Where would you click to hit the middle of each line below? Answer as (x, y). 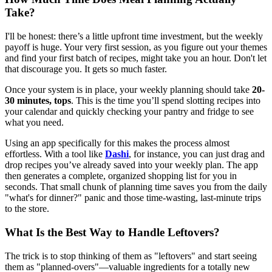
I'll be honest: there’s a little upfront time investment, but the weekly (134, 36)
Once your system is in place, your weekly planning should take (128, 90)
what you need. (34, 123)
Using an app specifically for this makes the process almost (117, 143)
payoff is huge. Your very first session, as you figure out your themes (136, 47)
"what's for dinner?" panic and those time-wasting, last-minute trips (133, 198)
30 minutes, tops (38, 101)
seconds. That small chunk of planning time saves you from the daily (136, 187)
